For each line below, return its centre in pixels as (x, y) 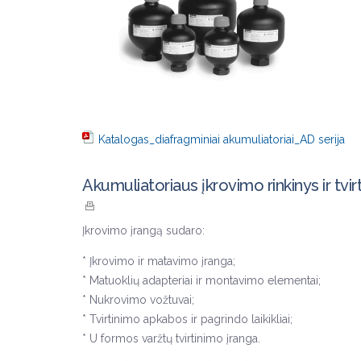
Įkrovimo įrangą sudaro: (143, 230)
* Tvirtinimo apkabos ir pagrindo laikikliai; (187, 319)
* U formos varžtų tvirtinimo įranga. (171, 338)
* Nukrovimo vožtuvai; (138, 300)
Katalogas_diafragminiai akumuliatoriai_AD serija (222, 139)
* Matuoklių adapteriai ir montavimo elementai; (201, 280)
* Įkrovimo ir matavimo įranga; (159, 261)
